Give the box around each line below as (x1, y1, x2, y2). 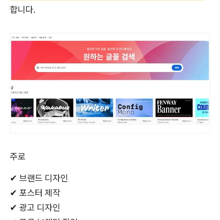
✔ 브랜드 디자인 (10, 172, 68, 184)
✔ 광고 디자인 (10, 202, 60, 214)
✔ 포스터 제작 (10, 187, 60, 199)
